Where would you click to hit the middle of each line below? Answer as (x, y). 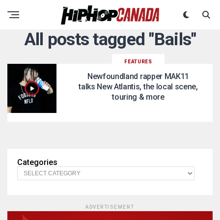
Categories (37, 162)
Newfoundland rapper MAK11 (138, 76)
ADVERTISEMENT (110, 207)
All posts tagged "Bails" (110, 39)
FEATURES (138, 62)
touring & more (138, 97)
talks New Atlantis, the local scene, (138, 87)
